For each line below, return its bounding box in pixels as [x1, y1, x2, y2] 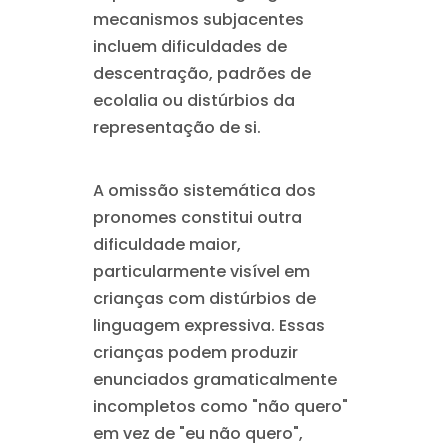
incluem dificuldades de [92, 35, 287, 58]
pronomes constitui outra [92, 206, 302, 229]
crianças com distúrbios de [92, 287, 316, 310]
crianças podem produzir [92, 341, 298, 364]
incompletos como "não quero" [92, 395, 348, 418]
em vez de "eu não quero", [92, 422, 303, 445]
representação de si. [92, 116, 261, 139]
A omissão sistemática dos [92, 179, 316, 202]
